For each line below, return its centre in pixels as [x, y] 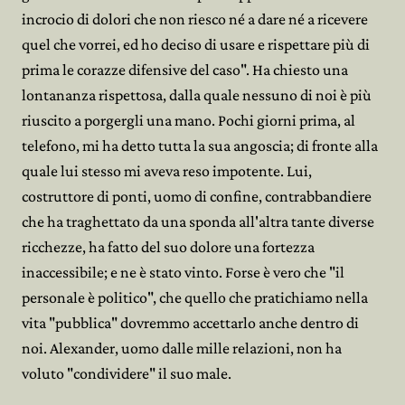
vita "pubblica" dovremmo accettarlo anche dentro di [190, 323]
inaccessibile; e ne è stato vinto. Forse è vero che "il [183, 272]
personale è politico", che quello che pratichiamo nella [195, 297]
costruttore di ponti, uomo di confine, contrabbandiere [197, 196]
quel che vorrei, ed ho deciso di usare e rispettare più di [196, 44]
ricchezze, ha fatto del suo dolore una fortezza [168, 247]
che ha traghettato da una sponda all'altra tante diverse [198, 221]
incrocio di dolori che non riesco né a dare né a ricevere [195, 19]
